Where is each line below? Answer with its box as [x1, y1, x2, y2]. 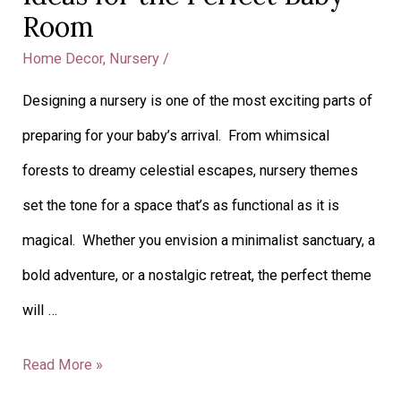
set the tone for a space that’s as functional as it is [22, 197, 340, 215]
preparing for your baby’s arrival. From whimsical [22, 127, 330, 145]
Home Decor [22, 49, 104, 67]
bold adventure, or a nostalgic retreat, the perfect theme [22, 267, 372, 285]
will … [22, 302, 58, 320]
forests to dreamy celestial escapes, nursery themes [22, 162, 359, 180]
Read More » [22, 356, 104, 374]
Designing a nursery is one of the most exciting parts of [22, 92, 373, 110]
